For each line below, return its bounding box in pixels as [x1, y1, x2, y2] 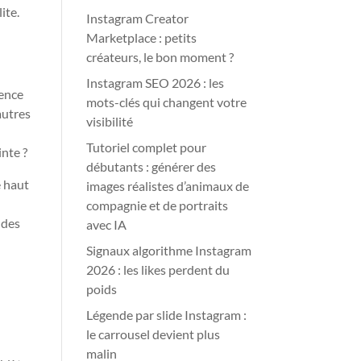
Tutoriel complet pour [86, 139, 207, 155]
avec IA [86, 217, 127, 232]
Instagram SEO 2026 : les [86, 75, 225, 90]
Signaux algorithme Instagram [86, 243, 252, 258]
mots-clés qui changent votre [86, 94, 247, 110]
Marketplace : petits [86, 30, 197, 45]
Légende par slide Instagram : [86, 307, 247, 322]
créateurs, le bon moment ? [86, 49, 234, 64]
